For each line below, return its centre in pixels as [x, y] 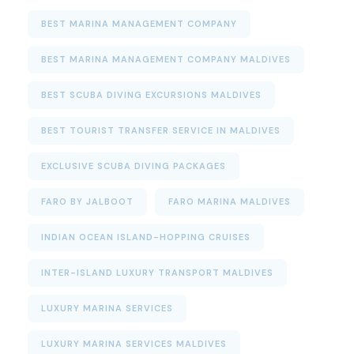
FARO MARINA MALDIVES [230, 202]
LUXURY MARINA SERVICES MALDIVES [134, 344]
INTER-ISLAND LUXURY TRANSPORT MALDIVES [157, 273]
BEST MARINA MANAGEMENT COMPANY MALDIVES [166, 60]
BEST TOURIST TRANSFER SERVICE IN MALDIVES [161, 131]
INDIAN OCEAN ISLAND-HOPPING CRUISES [146, 237]
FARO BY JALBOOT [87, 202]
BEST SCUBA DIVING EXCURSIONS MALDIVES [151, 95]
